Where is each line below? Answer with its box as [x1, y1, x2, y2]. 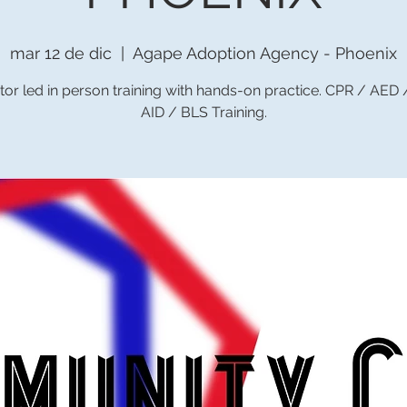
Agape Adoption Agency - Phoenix [133, 44, 397, 63]
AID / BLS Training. [140, 104, 267, 121]
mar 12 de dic [10, 44, 112, 63]
